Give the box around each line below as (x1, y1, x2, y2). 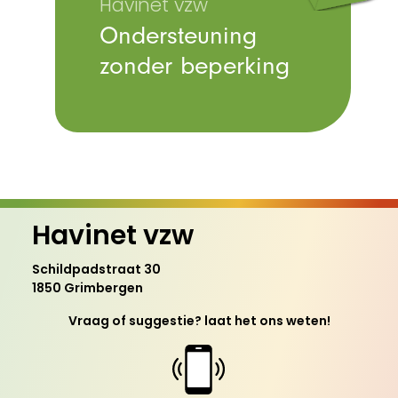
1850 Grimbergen (32, 283, 143, 296)
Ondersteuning (99, 20, 257, 50)
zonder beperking (99, 51, 290, 80)
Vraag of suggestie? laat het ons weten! (68, 315, 330, 329)
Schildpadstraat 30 (32, 264, 161, 277)
